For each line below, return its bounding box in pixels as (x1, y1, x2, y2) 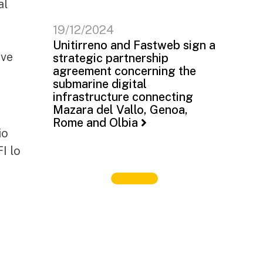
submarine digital (53, 77, 147, 91)
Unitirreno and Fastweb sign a (53, 38, 215, 52)
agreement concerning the (53, 64, 196, 78)
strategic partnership (53, 51, 168, 65)
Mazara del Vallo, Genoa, (53, 103, 188, 117)
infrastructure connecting (53, 90, 193, 104)
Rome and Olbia (53, 116, 138, 130)
